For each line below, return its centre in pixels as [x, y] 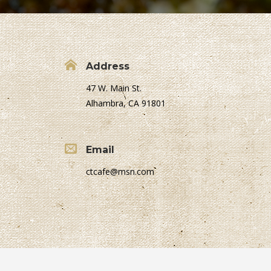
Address [108, 67]
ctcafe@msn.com [120, 172]
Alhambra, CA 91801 [126, 103]
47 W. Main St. [114, 88]
